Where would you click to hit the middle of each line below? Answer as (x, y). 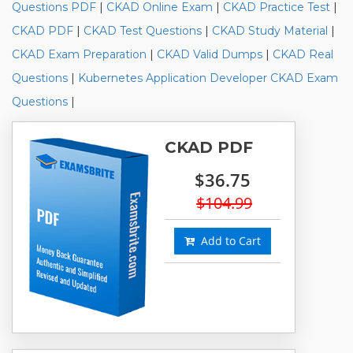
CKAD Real (303, 54)
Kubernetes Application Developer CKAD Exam (208, 78)
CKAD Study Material (270, 31)
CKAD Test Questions (143, 31)
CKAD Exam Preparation (79, 54)
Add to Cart (228, 241)
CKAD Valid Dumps (210, 54)
